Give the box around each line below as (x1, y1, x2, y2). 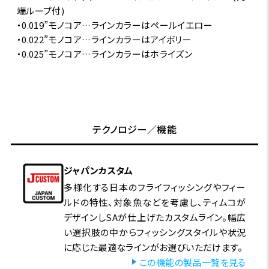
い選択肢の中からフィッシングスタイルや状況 (63, 225, 246, 238)
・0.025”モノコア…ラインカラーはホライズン (16, 47, 193, 60)
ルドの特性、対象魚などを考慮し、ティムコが (63, 195, 246, 208)
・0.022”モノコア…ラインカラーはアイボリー (16, 32, 192, 46)
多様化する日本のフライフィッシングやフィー (63, 180, 246, 193)
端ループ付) (16, 4, 65, 17)
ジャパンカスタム (63, 163, 133, 177)
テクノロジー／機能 (92, 121, 177, 136)
